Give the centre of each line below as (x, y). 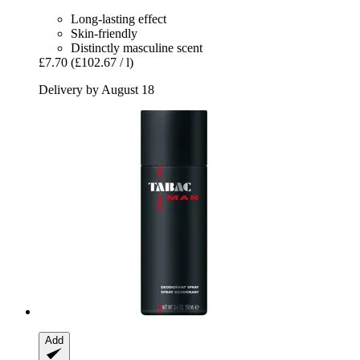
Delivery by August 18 (96, 90)
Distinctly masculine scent (137, 48)
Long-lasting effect (119, 19)
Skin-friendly (104, 34)
